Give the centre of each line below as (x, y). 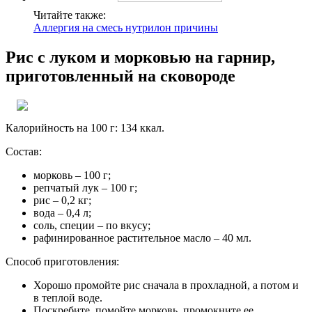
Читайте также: (70, 15)
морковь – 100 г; (72, 175)
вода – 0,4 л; (62, 213)
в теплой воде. (68, 298)
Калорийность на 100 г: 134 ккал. (85, 128)
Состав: (24, 152)
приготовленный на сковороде (120, 76)
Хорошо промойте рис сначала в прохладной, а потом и (166, 286)
